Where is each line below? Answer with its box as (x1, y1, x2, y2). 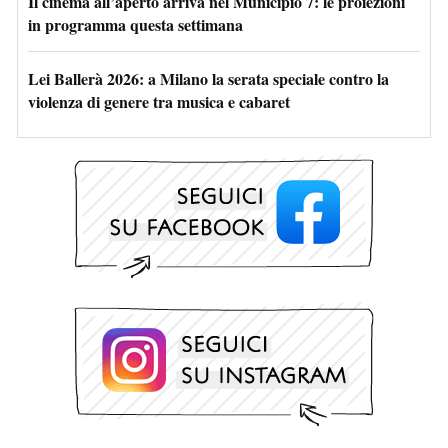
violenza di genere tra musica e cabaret (28, 89, 290, 113)
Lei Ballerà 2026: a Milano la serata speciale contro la (28, 66, 389, 90)
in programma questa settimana (28, 12, 243, 36)
